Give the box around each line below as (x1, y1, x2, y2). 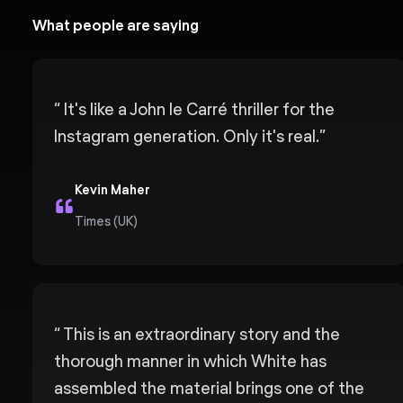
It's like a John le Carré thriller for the (60, 100, 335, 119)
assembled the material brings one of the (54, 379, 364, 398)
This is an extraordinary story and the (60, 325, 340, 344)
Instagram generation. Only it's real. (54, 127, 319, 146)
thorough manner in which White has (54, 352, 327, 371)
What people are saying (32, 17, 199, 34)
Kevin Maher (74, 183, 150, 197)
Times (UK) (74, 214, 138, 228)
